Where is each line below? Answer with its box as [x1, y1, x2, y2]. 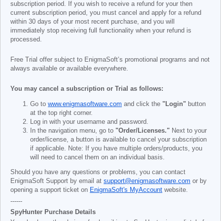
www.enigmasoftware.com [48, 100, 122, 108]
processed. [10, 36, 42, 43]
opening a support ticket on [10, 186, 90, 193]
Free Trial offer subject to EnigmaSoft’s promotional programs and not [10, 56, 210, 63]
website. [162, 186, 188, 193]
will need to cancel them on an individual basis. [30, 153, 165, 161]
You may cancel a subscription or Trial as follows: [10, 85, 163, 92]
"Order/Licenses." [115, 127, 170, 134]
